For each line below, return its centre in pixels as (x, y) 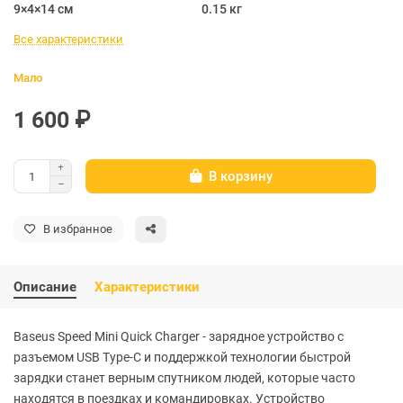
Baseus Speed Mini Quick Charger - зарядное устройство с (179, 337)
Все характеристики (68, 40)
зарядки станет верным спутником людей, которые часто (184, 378)
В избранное (78, 229)
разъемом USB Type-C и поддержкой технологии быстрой (182, 358)
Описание (45, 287)
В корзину (240, 176)
